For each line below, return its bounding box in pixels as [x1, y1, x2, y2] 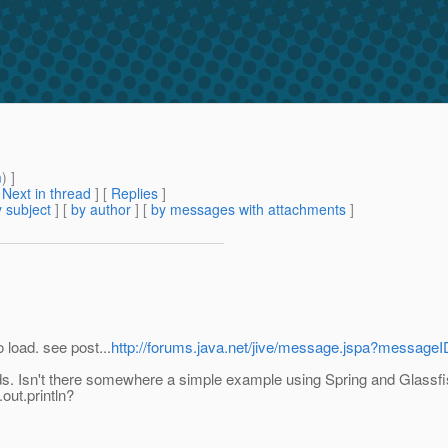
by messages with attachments [151, 199, 346, 220]
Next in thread [2, 183, 91, 204]
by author [71, 199, 131, 220]
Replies [111, 183, 158, 204]
